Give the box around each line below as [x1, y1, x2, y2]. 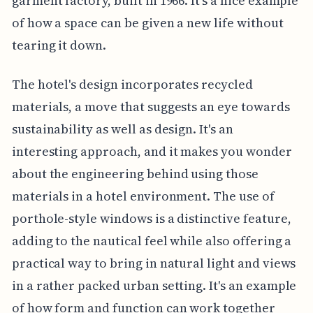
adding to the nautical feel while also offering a [11, 232, 292, 250]
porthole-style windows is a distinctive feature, [11, 210, 291, 228]
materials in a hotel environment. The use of [11, 187, 275, 205]
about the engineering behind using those [11, 165, 259, 183]
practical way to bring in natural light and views [11, 254, 296, 272]
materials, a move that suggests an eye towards [11, 98, 290, 116]
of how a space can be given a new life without [11, 14, 284, 32]
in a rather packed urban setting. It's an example [11, 277, 297, 295]
